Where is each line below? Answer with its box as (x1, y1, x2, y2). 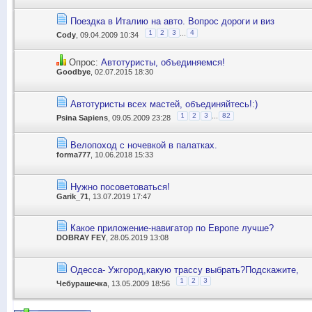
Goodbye (56, 68, 91, 77)
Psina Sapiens (56, 113, 108, 122)
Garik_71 (56, 192, 88, 201)
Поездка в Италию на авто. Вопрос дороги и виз (70, 15, 274, 26)
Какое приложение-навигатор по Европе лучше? (70, 223, 274, 234)
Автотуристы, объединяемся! (101, 57, 225, 68)
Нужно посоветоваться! (70, 181, 170, 192)
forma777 (56, 150, 91, 159)
